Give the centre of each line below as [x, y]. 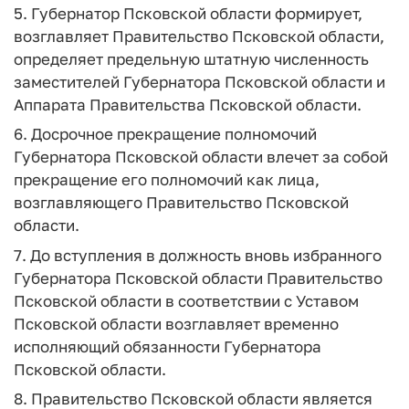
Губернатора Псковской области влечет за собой [201, 157]
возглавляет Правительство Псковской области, [199, 36]
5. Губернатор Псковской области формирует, [188, 13]
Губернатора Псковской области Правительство [198, 278]
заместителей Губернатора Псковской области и [199, 81]
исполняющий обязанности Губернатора [168, 346]
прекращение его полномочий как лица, [167, 179]
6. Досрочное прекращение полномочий [165, 134]
